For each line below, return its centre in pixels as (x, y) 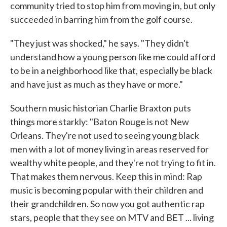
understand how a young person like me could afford (113, 56)
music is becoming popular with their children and (107, 190)
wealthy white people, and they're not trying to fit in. (113, 162)
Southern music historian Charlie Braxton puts (101, 108)
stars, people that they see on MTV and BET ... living (112, 217)
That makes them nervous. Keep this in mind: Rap (106, 176)
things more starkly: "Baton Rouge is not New (100, 121)
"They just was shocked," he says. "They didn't (100, 43)
